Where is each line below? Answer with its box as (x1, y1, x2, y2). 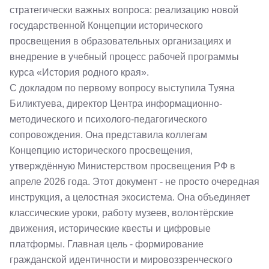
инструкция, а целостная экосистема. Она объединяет (10, 192, 250, 202)
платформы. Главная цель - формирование (10, 239, 204, 249)
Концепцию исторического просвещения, (10, 145, 193, 156)
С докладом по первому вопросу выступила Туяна (10, 83, 235, 93)
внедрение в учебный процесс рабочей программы (10, 52, 239, 62)
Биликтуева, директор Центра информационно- (10, 98, 222, 109)
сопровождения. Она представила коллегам (10, 130, 207, 140)
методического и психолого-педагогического (10, 114, 207, 124)
